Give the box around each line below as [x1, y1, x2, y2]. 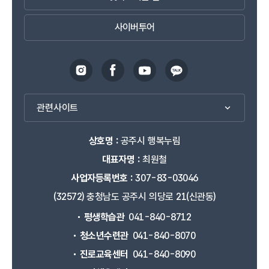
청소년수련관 [79, 230, 128, 241]
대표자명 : [102, 154, 140, 165]
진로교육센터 [79, 249, 128, 260]
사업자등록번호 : [71, 172, 133, 184]
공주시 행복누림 [118, 135, 181, 147]
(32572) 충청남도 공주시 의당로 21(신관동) [53, 191, 216, 202]
